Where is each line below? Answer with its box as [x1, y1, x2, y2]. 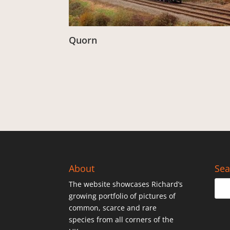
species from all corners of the [69, 215, 174, 225]
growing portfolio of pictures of [69, 191, 176, 201]
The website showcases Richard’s [69, 179, 183, 189]
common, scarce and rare [69, 203, 157, 213]
